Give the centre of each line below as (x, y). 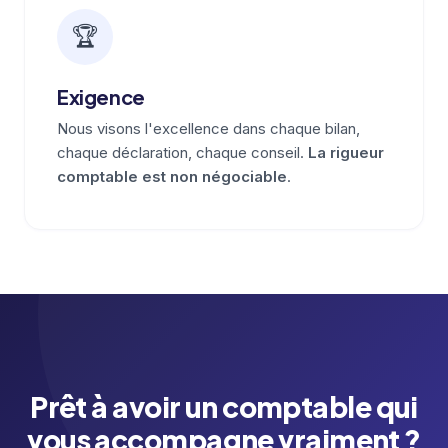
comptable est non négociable (172, 176)
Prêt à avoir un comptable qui (224, 406)
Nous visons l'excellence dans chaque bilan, (208, 128)
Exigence (101, 96)
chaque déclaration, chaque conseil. (182, 152)
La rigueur (346, 152)
